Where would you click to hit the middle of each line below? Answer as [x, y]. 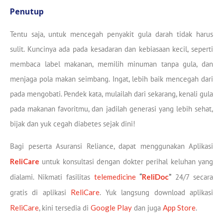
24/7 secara [192, 177]
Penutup [27, 12]
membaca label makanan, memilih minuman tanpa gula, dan [111, 64]
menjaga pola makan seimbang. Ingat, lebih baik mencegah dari [111, 79]
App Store [179, 207]
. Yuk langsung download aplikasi [157, 192]
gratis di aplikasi [41, 192]
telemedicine [115, 176]
